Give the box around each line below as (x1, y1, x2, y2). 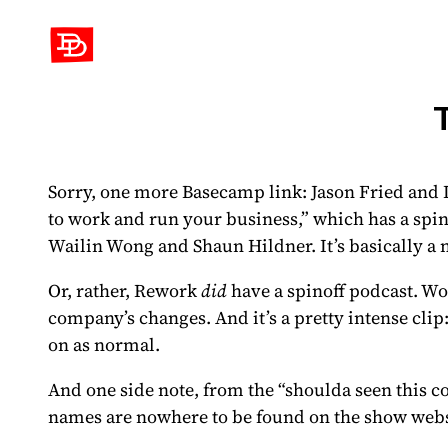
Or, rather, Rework (48, 278, 201, 303)
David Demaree (47, 24, 180, 52)
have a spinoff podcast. (227, 278, 421, 303)
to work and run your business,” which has (48, 206, 400, 231)
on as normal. (48, 332, 160, 357)
